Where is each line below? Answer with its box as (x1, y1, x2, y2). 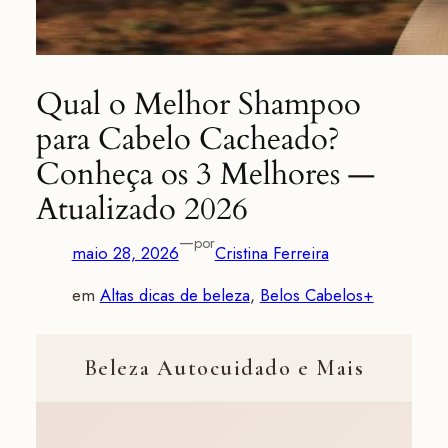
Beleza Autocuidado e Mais (83, 354, 365, 381)
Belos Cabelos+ (259, 283, 374, 308)
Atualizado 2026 (35, 188, 248, 231)
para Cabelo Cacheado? (35, 118, 340, 161)
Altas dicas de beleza (99, 283, 250, 308)
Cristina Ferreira (214, 241, 329, 266)
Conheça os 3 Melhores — (35, 153, 375, 196)
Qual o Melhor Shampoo (35, 83, 361, 126)
